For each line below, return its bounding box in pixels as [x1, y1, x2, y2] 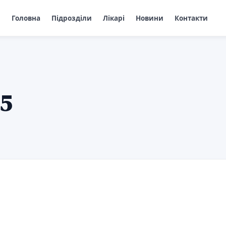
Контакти [174, 13, 208, 23]
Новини [135, 13, 163, 23]
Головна [11, 13, 40, 23]
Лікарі [102, 13, 125, 23]
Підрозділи [51, 13, 92, 23]
